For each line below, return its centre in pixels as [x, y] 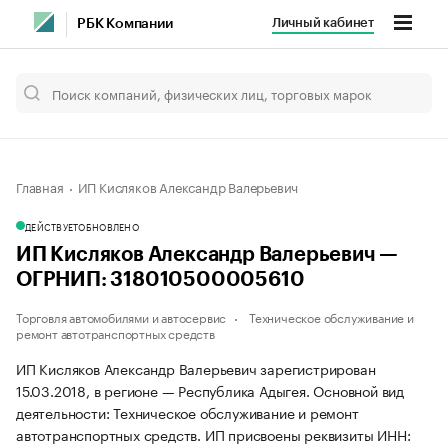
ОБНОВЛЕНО [108, 226]
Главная [40, 186]
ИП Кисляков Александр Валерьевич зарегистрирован [196, 368]
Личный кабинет [322, 22]
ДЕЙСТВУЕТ [52, 226]
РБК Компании [125, 24]
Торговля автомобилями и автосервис [121, 316]
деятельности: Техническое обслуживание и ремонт [187, 412]
